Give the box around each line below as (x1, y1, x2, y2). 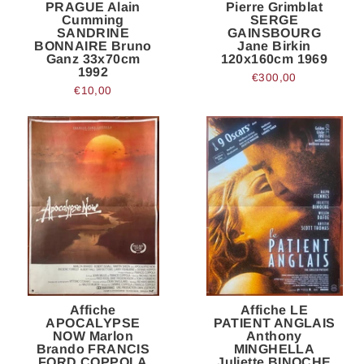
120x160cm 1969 (220, 51, 328, 66)
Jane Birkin (237, 38, 311, 53)
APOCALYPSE (45, 315, 141, 330)
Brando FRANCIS (36, 341, 150, 356)
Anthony (246, 328, 302, 343)
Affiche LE (240, 302, 308, 317)
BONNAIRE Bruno (34, 38, 152, 53)
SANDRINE (56, 25, 130, 40)
